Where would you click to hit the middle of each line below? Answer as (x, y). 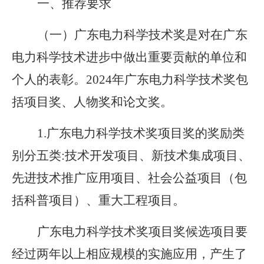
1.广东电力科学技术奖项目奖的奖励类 (141, 133)
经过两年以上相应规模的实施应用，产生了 (129, 254)
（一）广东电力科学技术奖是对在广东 (142, 35)
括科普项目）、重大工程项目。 (98, 200)
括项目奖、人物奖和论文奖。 (92, 102)
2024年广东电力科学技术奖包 (167, 80)
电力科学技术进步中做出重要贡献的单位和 (129, 57)
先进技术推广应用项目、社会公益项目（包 (129, 178)
